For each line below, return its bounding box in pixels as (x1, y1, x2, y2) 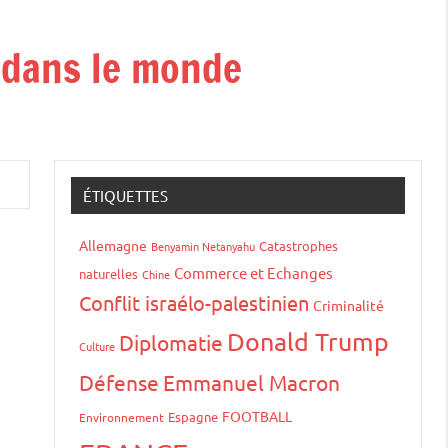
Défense (79, 369, 159, 395)
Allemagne (79, 236, 147, 254)
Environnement (79, 409, 164, 425)
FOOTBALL (222, 407, 292, 425)
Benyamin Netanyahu (151, 238, 255, 254)
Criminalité (313, 296, 384, 314)
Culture (79, 338, 115, 354)
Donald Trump (227, 326, 389, 357)
